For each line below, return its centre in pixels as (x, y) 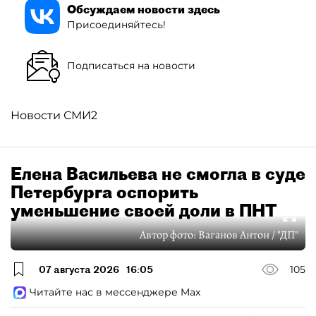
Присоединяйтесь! (116, 24)
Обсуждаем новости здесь (144, 9)
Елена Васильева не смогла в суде (158, 174)
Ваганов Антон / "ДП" (248, 235)
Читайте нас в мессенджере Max (115, 292)
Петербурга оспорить (104, 192)
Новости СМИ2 (54, 115)
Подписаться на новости (131, 65)
